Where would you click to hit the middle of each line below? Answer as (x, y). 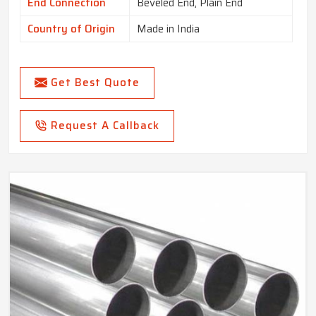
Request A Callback (105, 126)
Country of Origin (71, 29)
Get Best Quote (95, 83)
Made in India (168, 29)
